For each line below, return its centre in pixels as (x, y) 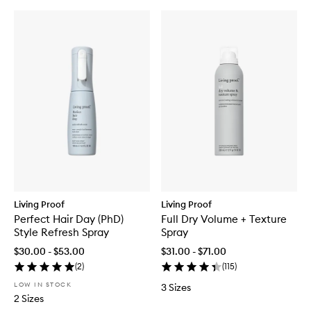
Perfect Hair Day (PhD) (69, 219)
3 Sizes (176, 287)
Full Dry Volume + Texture (224, 219)
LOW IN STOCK (43, 284)
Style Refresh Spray (61, 232)
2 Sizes (29, 298)
